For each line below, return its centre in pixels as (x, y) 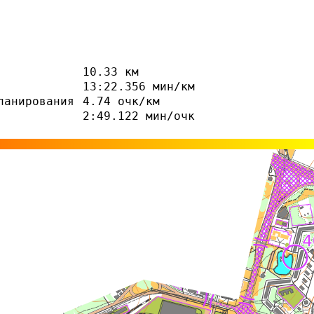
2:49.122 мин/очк (139, 116)
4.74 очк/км (121, 102)
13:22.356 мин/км (139, 87)
